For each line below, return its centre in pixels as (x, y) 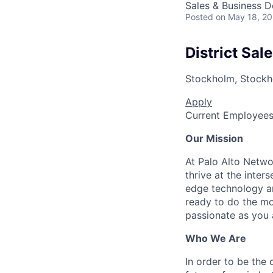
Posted (199, 17)
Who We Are (216, 238)
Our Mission (214, 138)
